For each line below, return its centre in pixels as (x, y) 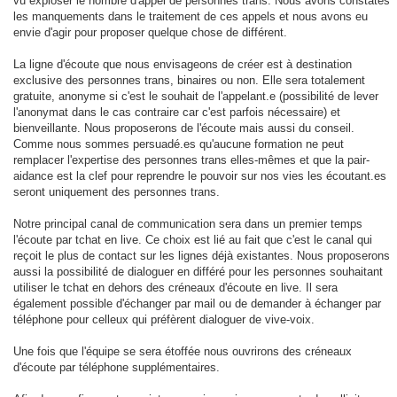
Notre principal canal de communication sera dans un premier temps (188, 224)
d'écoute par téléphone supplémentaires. (117, 368)
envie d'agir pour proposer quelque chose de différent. (150, 33)
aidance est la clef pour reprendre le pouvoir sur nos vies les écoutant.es (200, 176)
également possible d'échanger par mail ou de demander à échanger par (197, 304)
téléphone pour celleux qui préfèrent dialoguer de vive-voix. (164, 320)
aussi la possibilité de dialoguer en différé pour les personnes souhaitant (198, 272)
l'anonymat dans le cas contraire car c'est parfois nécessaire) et (177, 113)
